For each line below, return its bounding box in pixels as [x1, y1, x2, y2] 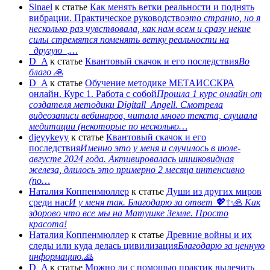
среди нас [29, 196, 69, 207]
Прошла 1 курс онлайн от [157, 88, 262, 99]
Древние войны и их [166, 229, 252, 240]
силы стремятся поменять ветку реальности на [29, 34, 229, 45]
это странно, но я [185, 12, 260, 23]
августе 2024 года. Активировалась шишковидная [29, 153, 234, 164]
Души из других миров [166, 186, 262, 196]
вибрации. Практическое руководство [29, 12, 185, 23]
